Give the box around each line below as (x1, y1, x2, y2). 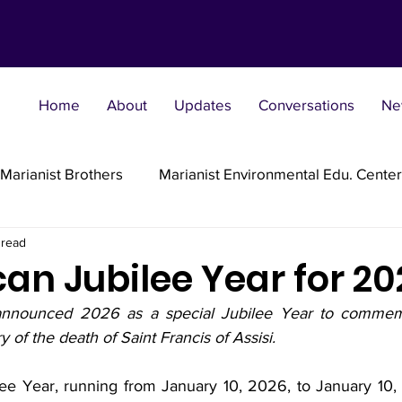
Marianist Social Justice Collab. (97, 308, 302, 326)
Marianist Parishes (13, 236, 135, 254)
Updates (174, 96, 232, 113)
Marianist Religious (170, 236, 297, 254)
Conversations (258, 96, 354, 113)
